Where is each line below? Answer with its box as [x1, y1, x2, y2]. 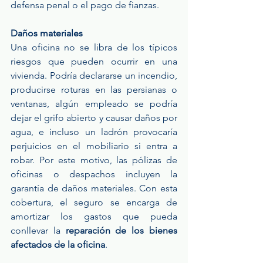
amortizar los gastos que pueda [11, 211, 177, 222]
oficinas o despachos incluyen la [11, 168, 177, 180]
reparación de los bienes [65, 225, 178, 237]
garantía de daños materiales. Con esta [11, 183, 177, 194]
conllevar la [11, 225, 66, 237]
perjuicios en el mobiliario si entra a [11, 140, 177, 152]
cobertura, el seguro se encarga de [11, 197, 177, 208]
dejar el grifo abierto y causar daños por [11, 112, 177, 124]
